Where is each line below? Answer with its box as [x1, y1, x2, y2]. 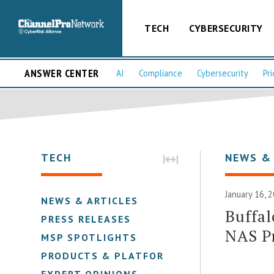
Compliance [139, 67, 182, 80]
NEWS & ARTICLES [41, 194, 139, 207]
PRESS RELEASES [41, 212, 131, 225]
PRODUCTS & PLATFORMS [41, 249, 180, 262]
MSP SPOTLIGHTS [41, 231, 138, 243]
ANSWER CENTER [24, 66, 99, 81]
